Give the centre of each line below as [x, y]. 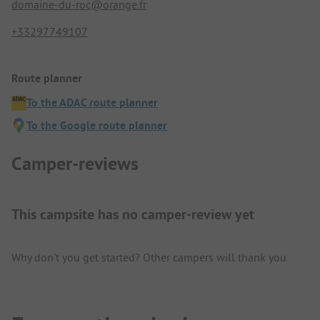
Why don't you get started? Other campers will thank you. [150, 257]
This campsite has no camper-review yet [133, 214]
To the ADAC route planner [92, 103]
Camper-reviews [75, 163]
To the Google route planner [97, 126]
